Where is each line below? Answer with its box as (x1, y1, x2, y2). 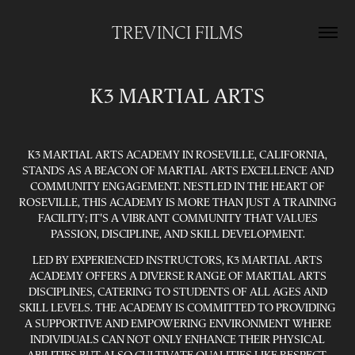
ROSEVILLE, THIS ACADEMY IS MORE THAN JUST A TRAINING (18, 195, 337, 209)
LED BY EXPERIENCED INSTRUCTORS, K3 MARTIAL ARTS (32, 253, 323, 267)
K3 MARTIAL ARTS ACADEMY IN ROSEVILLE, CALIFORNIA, (28, 147, 327, 162)
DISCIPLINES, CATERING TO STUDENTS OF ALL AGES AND (28, 284, 327, 299)
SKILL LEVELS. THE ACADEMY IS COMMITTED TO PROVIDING (19, 300, 336, 315)
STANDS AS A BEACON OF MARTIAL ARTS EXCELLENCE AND (21, 163, 334, 177)
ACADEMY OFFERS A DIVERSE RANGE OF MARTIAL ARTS (29, 269, 326, 283)
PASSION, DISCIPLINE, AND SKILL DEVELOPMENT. (50, 227, 305, 241)
